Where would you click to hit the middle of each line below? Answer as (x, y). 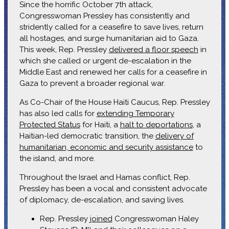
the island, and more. (57, 158)
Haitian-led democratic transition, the (87, 136)
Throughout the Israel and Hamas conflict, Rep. (105, 177)
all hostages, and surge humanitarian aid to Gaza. (109, 38)
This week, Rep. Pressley (64, 49)
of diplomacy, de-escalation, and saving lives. (102, 200)
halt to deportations (156, 124)
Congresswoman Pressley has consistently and (104, 16)
